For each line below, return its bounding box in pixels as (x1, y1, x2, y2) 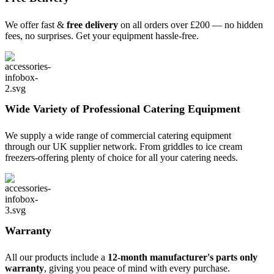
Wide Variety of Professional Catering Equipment (5, 103, 240, 116)
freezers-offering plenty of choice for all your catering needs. (5, 152, 238, 163)
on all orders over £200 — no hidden (118, 20, 263, 31)
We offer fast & (5, 20, 67, 31)
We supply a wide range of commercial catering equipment (5, 130, 231, 141)
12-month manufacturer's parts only (108, 252, 257, 263)
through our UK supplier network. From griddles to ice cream (5, 141, 242, 152)
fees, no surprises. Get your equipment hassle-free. (5, 31, 199, 42)
